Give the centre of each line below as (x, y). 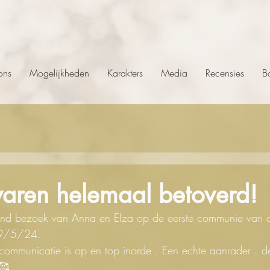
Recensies (225, 73)
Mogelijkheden (59, 73)
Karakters (125, 73)
